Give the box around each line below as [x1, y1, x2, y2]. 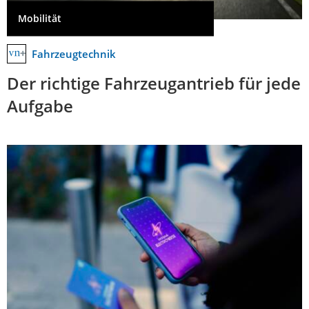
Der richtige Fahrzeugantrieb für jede [7, 71, 301, 94]
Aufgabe [7, 94, 73, 117]
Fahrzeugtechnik [32, 46, 116, 61]
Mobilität [18, 12, 61, 26]
